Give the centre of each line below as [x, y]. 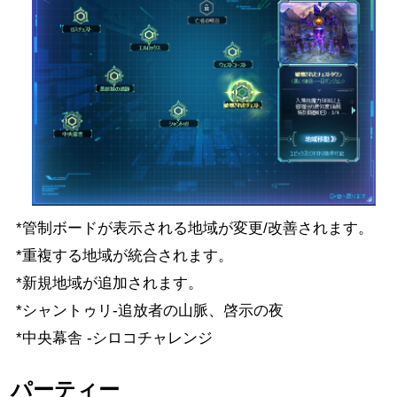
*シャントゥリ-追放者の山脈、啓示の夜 [149, 311]
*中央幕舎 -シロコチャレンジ [114, 339]
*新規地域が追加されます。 [109, 284]
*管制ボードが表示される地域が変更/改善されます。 [194, 229]
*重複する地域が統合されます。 [124, 256]
